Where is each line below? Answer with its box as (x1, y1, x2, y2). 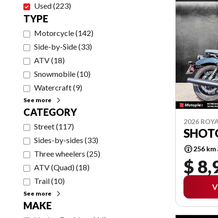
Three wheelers (34, 149, 85, 158)
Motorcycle (34, 28, 74, 37)
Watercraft (34, 83, 72, 92)
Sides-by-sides (34, 135, 83, 145)
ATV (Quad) (34, 163, 74, 172)
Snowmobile (34, 69, 75, 78)
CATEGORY (23, 106, 77, 118)
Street (34, 122, 54, 131)
